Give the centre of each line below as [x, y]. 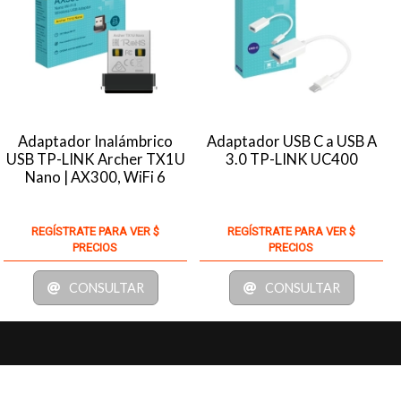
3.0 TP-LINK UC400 [291, 159]
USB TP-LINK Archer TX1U [95, 159]
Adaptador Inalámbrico [96, 141]
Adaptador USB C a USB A [291, 141]
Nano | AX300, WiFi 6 [96, 177]
